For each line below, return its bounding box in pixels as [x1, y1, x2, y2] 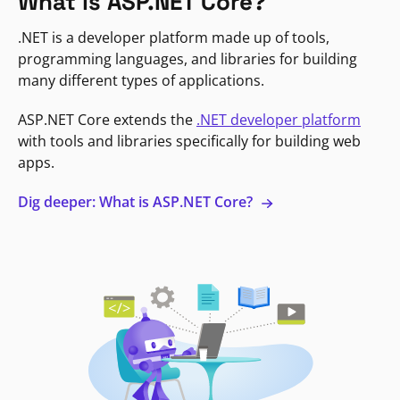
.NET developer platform [196, 109, 361, 129]
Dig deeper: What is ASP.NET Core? [18, 191, 256, 212]
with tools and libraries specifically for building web [18, 130, 361, 151]
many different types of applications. [18, 70, 264, 90]
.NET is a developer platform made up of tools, [18, 27, 329, 47]
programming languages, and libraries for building [18, 48, 357, 69]
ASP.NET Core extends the [18, 109, 196, 129]
